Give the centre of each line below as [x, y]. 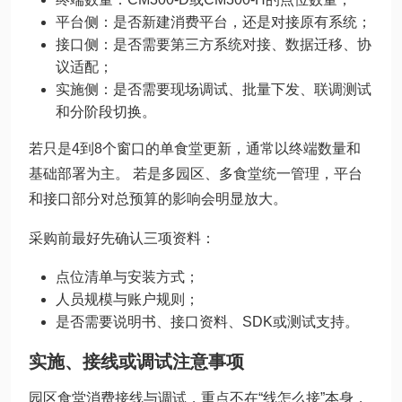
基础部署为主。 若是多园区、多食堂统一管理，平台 [196, 174]
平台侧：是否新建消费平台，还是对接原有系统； [214, 22]
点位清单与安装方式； [127, 277]
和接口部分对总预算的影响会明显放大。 [158, 199]
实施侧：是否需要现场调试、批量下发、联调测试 [214, 89]
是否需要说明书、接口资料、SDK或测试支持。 [207, 322]
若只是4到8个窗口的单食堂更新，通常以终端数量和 [195, 149]
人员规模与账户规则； [127, 299]
